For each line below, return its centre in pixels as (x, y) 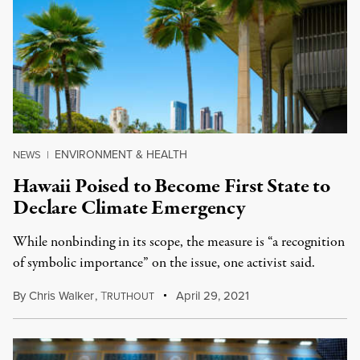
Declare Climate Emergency (129, 208)
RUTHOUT (130, 297)
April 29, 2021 (211, 296)
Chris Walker (61, 296)
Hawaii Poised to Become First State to (172, 186)
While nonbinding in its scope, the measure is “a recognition (179, 242)
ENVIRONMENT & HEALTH (121, 155)
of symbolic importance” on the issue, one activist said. (164, 263)
